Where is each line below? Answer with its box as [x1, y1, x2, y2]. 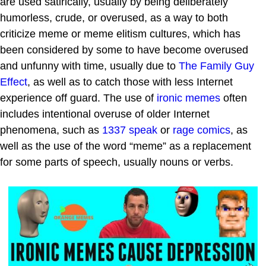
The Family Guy [179, 59, 254, 72]
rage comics [173, 123, 230, 136]
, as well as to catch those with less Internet [27, 75, 233, 88]
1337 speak [102, 123, 157, 136]
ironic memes [157, 91, 220, 104]
